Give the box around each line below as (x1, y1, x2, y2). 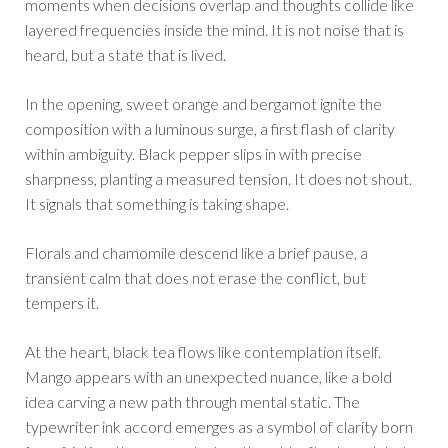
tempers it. (25, 293, 99, 313)
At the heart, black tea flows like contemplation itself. (25, 342, 381, 362)
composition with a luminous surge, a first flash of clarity (25, 119, 395, 139)
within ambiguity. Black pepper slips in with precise (25, 144, 362, 164)
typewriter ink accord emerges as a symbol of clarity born (25, 417, 413, 437)
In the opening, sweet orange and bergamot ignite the (25, 94, 382, 114)
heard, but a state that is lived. (25, 45, 226, 65)
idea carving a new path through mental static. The (25, 392, 360, 412)
